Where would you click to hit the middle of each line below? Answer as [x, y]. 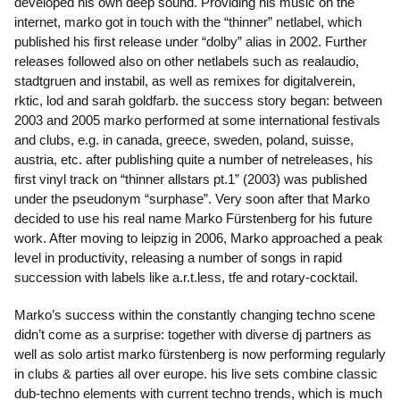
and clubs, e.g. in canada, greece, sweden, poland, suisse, [184, 140]
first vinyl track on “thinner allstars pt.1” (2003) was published [191, 179]
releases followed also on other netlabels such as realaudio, [187, 62]
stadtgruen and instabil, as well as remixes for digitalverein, [185, 81]
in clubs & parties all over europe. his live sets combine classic [196, 374]
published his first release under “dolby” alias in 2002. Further [191, 42]
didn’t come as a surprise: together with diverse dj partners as [193, 334]
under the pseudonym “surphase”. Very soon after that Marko [192, 199]
